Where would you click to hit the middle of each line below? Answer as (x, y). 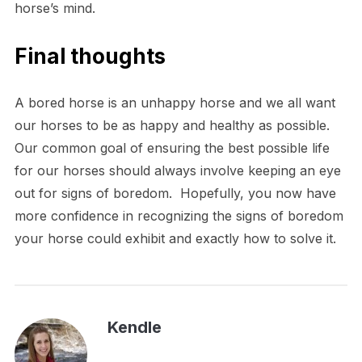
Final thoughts (90, 57)
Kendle (134, 328)
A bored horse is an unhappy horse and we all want (175, 103)
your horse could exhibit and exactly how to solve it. (175, 239)
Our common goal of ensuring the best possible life (172, 148)
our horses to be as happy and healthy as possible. (174, 126)
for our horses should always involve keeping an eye (177, 171)
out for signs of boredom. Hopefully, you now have (175, 194)
